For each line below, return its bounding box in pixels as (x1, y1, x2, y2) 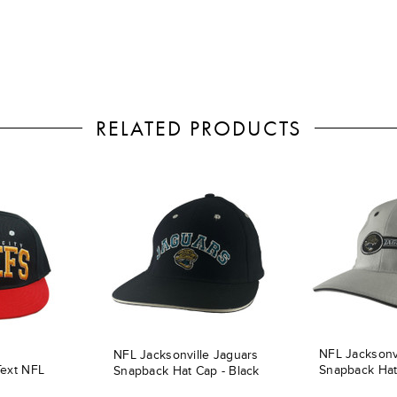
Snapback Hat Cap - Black (113, 363, 260, 378)
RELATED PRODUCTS (96, 114, 301, 142)
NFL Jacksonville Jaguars (113, 347, 259, 362)
